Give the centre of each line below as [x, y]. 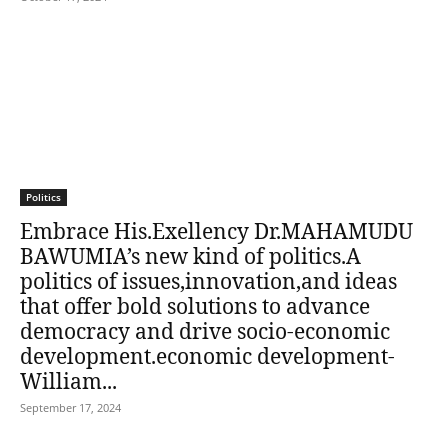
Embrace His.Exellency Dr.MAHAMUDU [216, 231]
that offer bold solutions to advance [195, 306]
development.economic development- [207, 356]
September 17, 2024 [70, 407]
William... [68, 381]
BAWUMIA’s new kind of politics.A [190, 256]
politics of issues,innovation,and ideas [208, 281]
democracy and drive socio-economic [205, 331]
